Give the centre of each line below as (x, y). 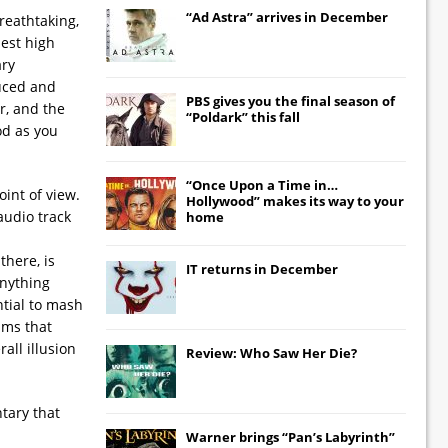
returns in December (268, 268)
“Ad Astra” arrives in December (287, 16)
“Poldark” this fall (243, 116)
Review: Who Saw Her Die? (271, 352)
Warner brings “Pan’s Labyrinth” (290, 436)
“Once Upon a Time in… (262, 184)
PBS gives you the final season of (290, 100)
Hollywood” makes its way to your (295, 200)
